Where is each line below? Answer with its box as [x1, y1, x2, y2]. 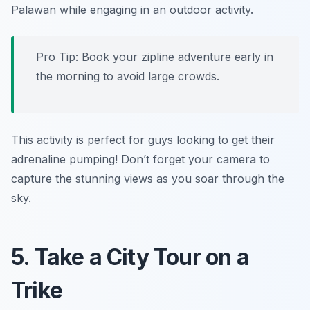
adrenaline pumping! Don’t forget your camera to [11, 152, 270, 166]
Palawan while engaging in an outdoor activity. [11, 2, 253, 17]
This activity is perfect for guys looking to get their [11, 132, 275, 147]
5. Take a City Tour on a [11, 243, 249, 271]
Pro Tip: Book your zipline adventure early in [36, 49, 273, 64]
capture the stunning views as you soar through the [11, 171, 284, 185]
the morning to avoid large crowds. [36, 69, 219, 83]
